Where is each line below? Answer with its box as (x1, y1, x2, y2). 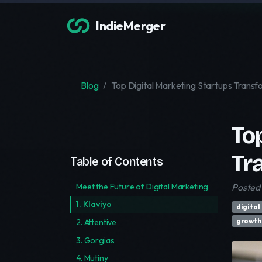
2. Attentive (76, 216, 117, 227)
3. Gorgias (76, 235, 115, 246)
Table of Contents (70, 154, 163, 168)
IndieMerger (96, 18, 166, 33)
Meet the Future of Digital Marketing (76, 181, 209, 192)
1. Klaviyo (76, 199, 112, 210)
